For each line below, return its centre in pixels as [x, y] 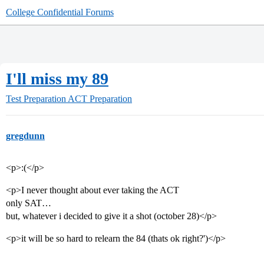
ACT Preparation [100, 99]
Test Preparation [36, 99]
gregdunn [25, 136]
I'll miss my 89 [57, 79]
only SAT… [29, 203]
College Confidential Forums [60, 12]
